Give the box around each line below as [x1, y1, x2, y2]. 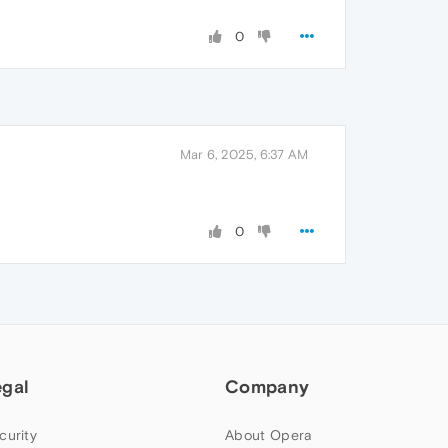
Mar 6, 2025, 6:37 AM [180, 147, 308, 163]
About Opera [225, 427, 313, 444]
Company [225, 376, 310, 398]
